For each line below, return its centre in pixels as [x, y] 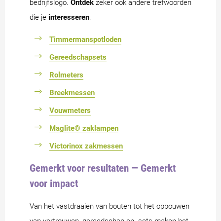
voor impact [54, 184]
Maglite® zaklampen [84, 129]
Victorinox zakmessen [86, 146]
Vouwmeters [70, 111]
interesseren [69, 18]
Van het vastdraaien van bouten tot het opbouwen [110, 206]
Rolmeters [66, 75]
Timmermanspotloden [85, 40]
